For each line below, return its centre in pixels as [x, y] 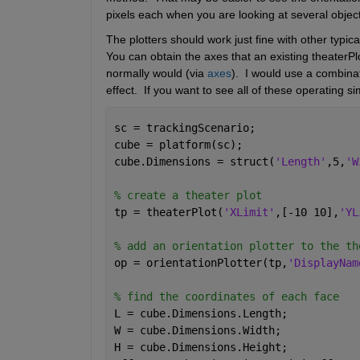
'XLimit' [249, 212]
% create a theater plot [191, 195]
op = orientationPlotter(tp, [200, 262]
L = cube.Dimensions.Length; [200, 313]
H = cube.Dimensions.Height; [200, 347]
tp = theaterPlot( [168, 212]
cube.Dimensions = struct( [194, 161]
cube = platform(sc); [178, 144]
